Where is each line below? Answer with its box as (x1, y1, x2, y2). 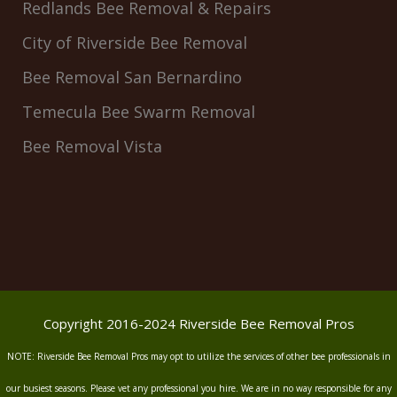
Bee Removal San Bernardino (22, 66, 242, 89)
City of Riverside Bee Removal (22, 32, 247, 54)
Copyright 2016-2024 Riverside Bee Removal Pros (43, 315, 354, 333)
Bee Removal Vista (22, 136, 162, 158)
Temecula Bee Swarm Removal (22, 101, 255, 123)
